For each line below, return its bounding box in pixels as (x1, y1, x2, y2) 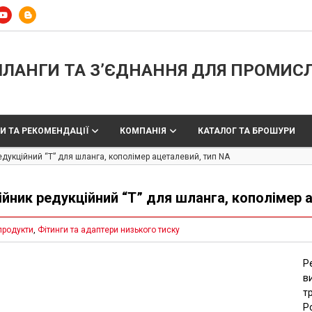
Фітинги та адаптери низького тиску (37, 225, 180, 235)
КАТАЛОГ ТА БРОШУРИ (197, 126, 295, 136)
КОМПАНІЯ (119, 126, 166, 136)
